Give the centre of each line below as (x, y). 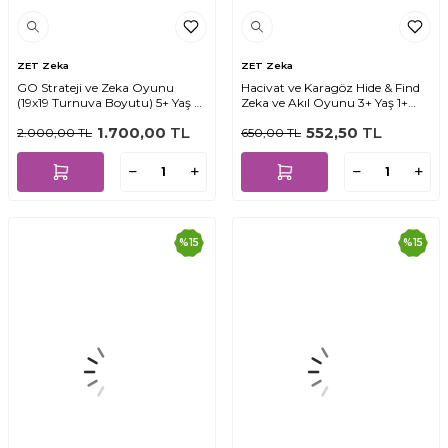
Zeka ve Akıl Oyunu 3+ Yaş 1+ (324, 102)
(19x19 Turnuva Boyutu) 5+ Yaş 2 (109, 102)
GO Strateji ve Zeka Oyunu (95, 87)
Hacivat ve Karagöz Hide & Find (330, 87)
